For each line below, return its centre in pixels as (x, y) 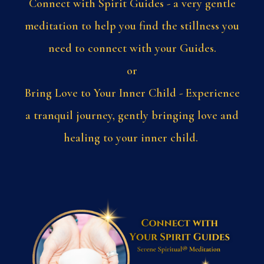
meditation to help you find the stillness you (132, 26)
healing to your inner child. (132, 138)
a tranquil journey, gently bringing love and (132, 115)
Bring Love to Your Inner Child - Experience (132, 93)
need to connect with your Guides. (132, 48)
